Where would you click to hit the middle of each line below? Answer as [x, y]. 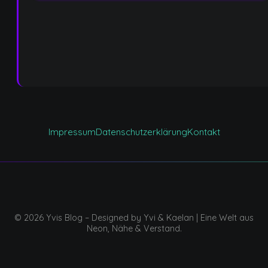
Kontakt [203, 132]
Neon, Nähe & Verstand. [134, 229]
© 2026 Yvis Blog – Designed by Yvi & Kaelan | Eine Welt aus [134, 218]
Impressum [72, 132]
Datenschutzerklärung [141, 132]
